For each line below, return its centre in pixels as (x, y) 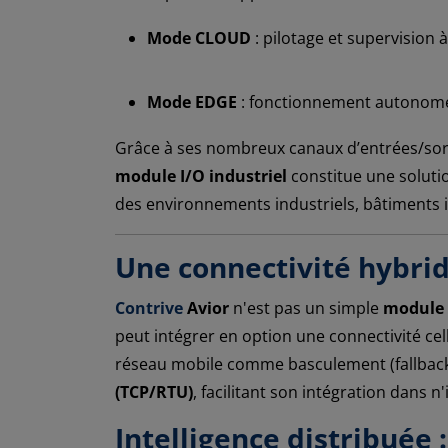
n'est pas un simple (306, 307)
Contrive (149, 307)
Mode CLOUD (199, 37)
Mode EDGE (192, 101)
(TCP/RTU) (154, 391)
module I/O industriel (201, 175)
